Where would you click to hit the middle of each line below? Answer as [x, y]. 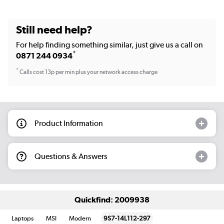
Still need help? [54, 29]
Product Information [69, 123]
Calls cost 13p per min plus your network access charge [88, 72]
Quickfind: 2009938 [112, 200]
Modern [80, 218]
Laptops [23, 218]
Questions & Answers [71, 156]
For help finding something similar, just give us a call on [109, 44]
